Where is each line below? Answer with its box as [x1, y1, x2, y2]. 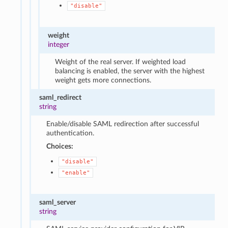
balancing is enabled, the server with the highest [55, 67, 205, 75]
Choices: [46, 142, 74, 150]
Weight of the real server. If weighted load [55, 58, 186, 66]
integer [48, 40, 70, 48]
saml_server [39, 198, 76, 206]
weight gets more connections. [55, 76, 152, 84]
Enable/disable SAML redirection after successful [46, 120, 199, 128]
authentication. [46, 129, 95, 137]
